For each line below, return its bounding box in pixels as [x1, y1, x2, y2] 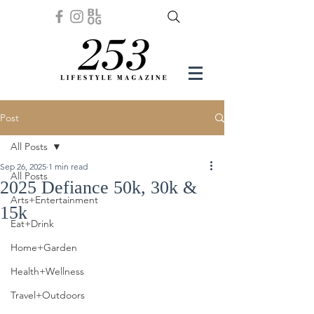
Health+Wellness [11, 265, 84, 278]
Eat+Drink [11, 217, 54, 230]
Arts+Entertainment [11, 193, 98, 206]
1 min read [48, 161, 88, 172]
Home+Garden [11, 241, 77, 254]
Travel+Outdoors [11, 289, 85, 301]
